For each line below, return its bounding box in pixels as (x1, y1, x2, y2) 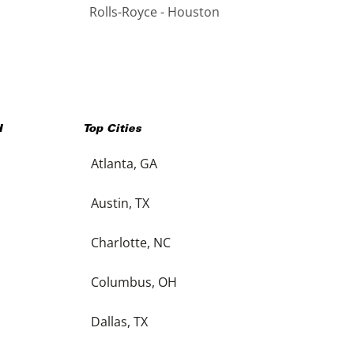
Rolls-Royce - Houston (88, 3, 220, 21)
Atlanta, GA (90, 155, 157, 172)
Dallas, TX (90, 313, 148, 330)
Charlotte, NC (90, 234, 171, 251)
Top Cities (82, 124, 141, 135)
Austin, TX (90, 194, 149, 212)
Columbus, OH (90, 273, 177, 291)
